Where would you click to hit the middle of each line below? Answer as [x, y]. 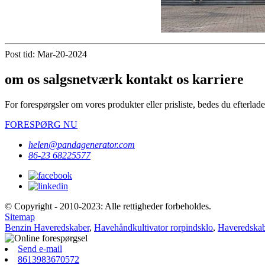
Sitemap [20, 216]
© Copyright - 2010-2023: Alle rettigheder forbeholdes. [108, 206]
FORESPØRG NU [41, 124]
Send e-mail [40, 248]
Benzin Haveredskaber [47, 227]
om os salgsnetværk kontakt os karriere [124, 79]
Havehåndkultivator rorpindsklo [153, 227]
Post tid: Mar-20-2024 [46, 54]
